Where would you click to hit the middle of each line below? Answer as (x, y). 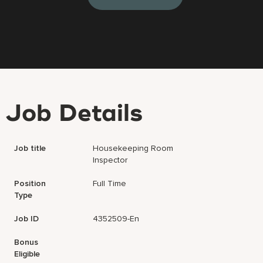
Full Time (110, 183)
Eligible (27, 254)
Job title (30, 148)
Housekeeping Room (133, 148)
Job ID (27, 219)
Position (30, 183)
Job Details (74, 114)
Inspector (110, 160)
